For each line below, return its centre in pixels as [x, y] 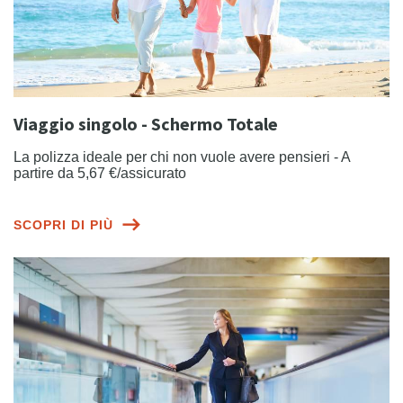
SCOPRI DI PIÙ [64, 225]
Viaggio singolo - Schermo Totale [146, 125]
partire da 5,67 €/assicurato [100, 174]
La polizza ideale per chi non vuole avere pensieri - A [182, 157]
